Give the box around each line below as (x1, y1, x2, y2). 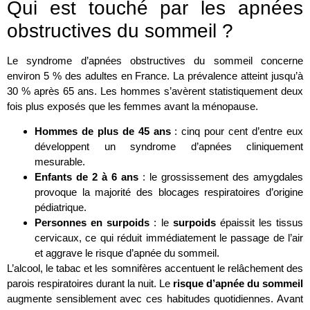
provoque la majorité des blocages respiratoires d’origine (35, 186, 303, 199)
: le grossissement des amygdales (138, 171, 303, 183)
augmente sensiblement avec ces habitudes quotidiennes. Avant (7, 293, 303, 305)
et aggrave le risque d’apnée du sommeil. (35, 247, 219, 259)
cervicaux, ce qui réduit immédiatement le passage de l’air (35, 232, 303, 244)
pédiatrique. (35, 201, 86, 214)
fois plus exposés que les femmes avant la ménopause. (7, 100, 258, 112)
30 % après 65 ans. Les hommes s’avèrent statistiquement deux (7, 84, 303, 97)
